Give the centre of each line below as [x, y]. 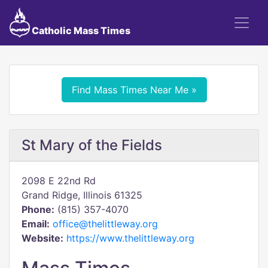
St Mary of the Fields [92, 145]
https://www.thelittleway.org [130, 238]
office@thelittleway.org [105, 224]
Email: [36, 224]
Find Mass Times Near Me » [134, 90]
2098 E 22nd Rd [59, 181]
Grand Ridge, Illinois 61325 [82, 195]
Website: [42, 238]
